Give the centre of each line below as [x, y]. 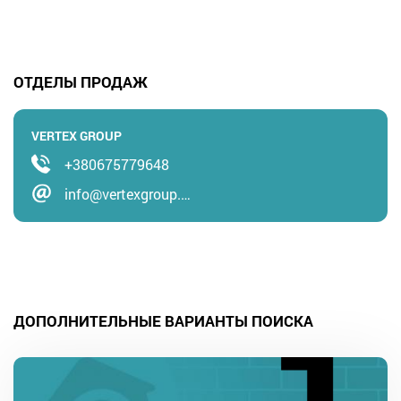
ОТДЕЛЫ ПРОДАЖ [81, 82]
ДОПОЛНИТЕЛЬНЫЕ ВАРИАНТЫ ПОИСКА [163, 321]
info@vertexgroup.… [128, 194]
